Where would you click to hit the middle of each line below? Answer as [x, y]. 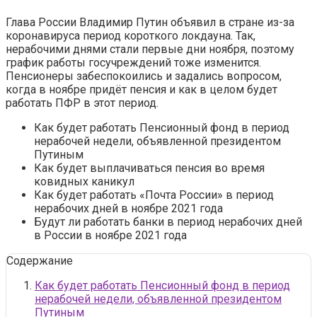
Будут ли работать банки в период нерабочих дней [168, 221]
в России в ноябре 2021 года [110, 235]
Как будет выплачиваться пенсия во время [149, 168]
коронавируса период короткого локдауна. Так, [131, 35]
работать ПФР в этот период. [82, 103]
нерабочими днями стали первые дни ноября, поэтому [150, 49]
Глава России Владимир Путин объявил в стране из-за [150, 22]
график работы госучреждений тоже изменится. [133, 62]
